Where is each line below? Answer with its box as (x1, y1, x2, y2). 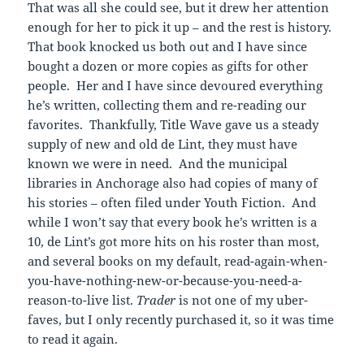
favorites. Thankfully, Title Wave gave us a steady (28, 116, 319, 133)
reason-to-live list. (28, 292, 137, 309)
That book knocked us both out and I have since (28, 38, 308, 55)
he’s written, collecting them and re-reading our (28, 97, 307, 114)
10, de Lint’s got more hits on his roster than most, (28, 233, 320, 250)
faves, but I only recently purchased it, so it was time (28, 311, 335, 328)
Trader (136, 292, 176, 309)
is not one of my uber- (175, 292, 309, 309)
